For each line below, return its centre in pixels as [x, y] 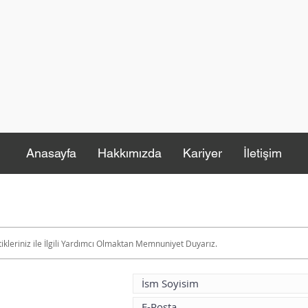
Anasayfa [51, 153]
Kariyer [202, 153]
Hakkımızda [130, 153]
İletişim [263, 153]
